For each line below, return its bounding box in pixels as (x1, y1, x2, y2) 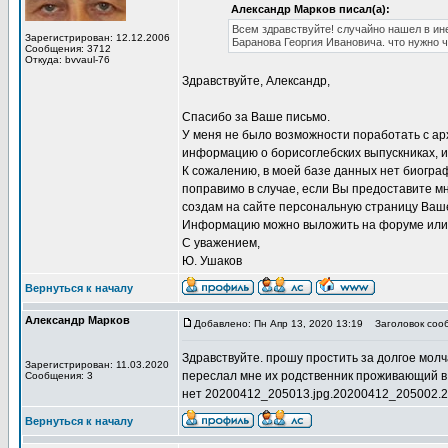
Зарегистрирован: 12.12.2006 (25, 32, 170, 43)
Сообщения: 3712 (25, 43, 111, 54)
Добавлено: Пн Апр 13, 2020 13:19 (194, 318, 363, 329)
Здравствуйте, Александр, (182, 74, 330, 88)
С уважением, (182, 236, 260, 250)
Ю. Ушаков (182, 254, 242, 268)
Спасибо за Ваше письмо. (182, 110, 330, 124)
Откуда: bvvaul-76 (25, 54, 110, 65)
